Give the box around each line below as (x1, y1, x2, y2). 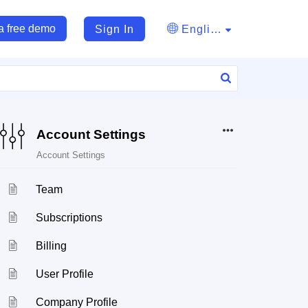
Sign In (94, 23, 134, 35)
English (210, 23, 222, 35)
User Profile (36, 268, 94, 280)
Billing (36, 240, 67, 252)
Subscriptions (36, 212, 103, 223)
